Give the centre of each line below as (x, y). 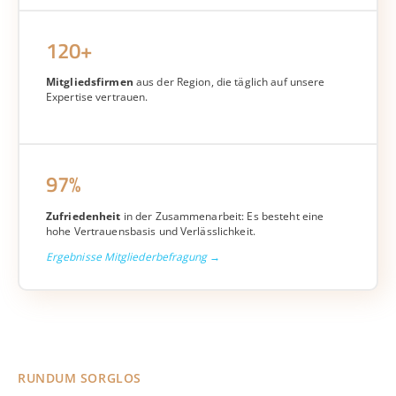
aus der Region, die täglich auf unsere (229, 81)
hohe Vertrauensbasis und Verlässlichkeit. (151, 232)
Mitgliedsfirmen (90, 81)
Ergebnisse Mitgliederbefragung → (133, 256)
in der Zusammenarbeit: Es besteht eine (222, 217)
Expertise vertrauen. (97, 96)
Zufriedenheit (84, 217)
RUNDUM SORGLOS (80, 377)
